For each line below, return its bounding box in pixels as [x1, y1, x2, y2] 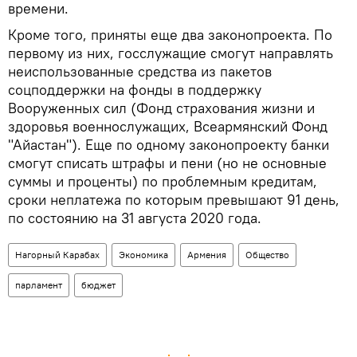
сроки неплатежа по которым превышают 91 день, [8, 190, 339, 210]
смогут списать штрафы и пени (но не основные [8, 154, 327, 173]
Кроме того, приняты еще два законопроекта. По [8, 25, 332, 45]
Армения [187, 249, 226, 261]
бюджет [81, 279, 116, 292]
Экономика [119, 249, 168, 261]
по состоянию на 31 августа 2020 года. [8, 209, 261, 228]
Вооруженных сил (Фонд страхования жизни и [8, 99, 315, 118]
